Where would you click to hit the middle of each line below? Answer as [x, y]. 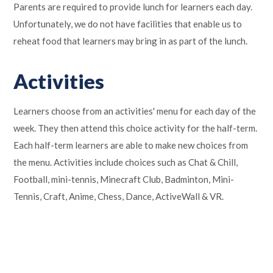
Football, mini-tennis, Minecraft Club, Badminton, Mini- [124, 179]
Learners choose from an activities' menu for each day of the [135, 111]
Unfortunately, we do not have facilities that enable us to [128, 23]
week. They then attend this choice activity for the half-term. [136, 128]
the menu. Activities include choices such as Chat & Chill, [126, 162]
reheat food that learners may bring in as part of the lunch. [131, 41]
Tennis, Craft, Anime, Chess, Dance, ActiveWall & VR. [119, 196]
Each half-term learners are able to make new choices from [131, 145]
